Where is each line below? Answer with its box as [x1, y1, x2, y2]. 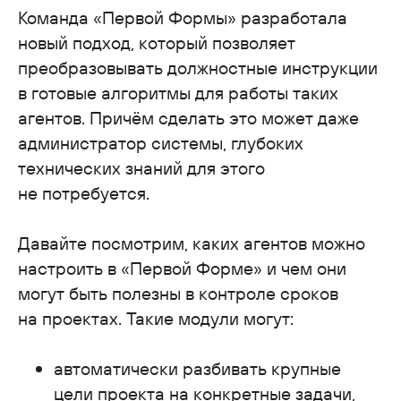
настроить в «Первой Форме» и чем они [18, 256, 346, 279]
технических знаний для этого [18, 156, 265, 179]
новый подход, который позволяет [18, 30, 295, 54]
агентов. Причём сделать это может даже [18, 106, 359, 129]
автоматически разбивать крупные [54, 356, 341, 380]
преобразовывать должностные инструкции [18, 55, 378, 79]
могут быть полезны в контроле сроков [18, 281, 338, 304]
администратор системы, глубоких [18, 131, 303, 154]
